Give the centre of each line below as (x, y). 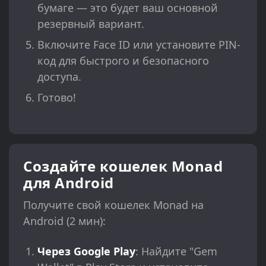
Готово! (57, 98)
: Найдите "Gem (176, 251)
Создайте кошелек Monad (123, 166)
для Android (69, 183)
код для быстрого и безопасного (123, 61)
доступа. (59, 77)
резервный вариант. (91, 24)
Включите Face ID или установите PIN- (139, 45)
